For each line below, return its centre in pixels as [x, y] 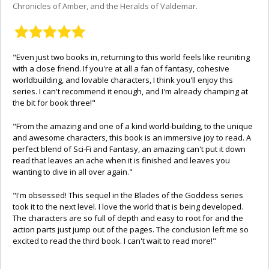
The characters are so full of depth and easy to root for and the [128, 218]
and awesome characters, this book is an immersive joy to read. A [132, 137]
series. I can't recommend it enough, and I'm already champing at [130, 91]
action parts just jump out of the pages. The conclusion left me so [131, 229]
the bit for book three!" [54, 102]
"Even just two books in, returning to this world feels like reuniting [131, 57]
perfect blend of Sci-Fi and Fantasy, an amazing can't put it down [129, 149]
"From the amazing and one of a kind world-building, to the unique [133, 126]
